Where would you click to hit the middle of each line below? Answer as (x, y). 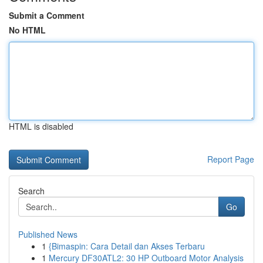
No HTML (27, 30)
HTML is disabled (41, 126)
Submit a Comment (47, 15)
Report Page (231, 159)
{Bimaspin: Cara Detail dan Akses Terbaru (127, 246)
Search (31, 191)
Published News (48, 234)
